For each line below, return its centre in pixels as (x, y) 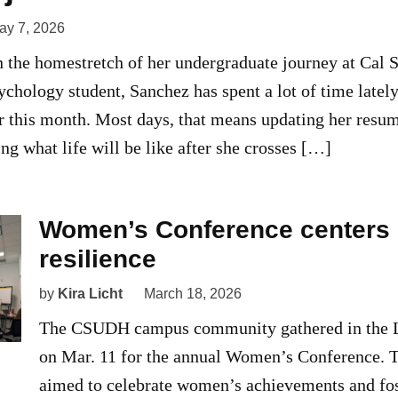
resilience (98, 259)
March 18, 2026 (193, 294)
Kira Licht (90, 294)
